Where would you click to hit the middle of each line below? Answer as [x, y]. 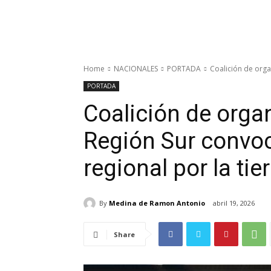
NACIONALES [136, 69]
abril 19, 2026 [234, 203]
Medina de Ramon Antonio [157, 203]
